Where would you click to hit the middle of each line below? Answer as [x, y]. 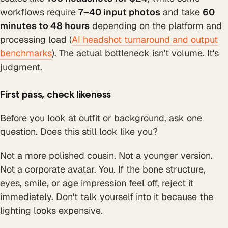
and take [181, 12]
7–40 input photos [119, 12]
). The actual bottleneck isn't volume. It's [135, 53]
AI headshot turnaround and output [145, 39]
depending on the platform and [156, 25]
